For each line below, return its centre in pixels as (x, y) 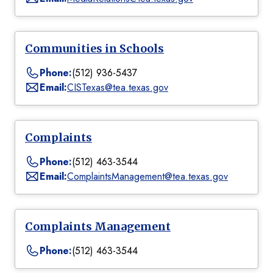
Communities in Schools (94, 49)
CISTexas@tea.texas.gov (118, 88)
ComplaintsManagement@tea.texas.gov (147, 177)
